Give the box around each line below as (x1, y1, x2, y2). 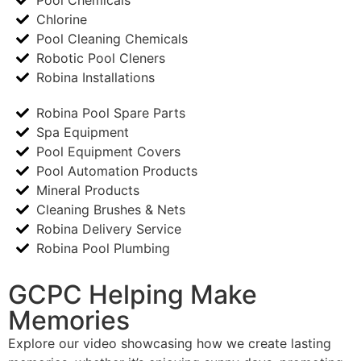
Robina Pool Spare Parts (36, 104, 185, 121)
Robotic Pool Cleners (36, 49, 165, 66)
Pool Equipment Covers (36, 143, 180, 160)
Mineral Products (36, 181, 139, 198)
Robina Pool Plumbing (36, 239, 170, 256)
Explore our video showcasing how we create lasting (8, 334, 331, 351)
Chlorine (36, 10, 87, 27)
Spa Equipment (36, 123, 129, 140)
